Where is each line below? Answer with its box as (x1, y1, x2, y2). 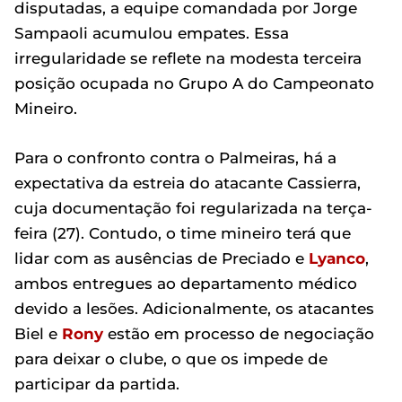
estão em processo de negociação (103, 325, 374, 344)
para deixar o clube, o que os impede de (14, 350, 328, 369)
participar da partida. (14, 375, 179, 394)
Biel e (14, 325, 62, 344)
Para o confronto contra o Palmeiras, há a (14, 149, 336, 168)
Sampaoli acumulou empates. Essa (14, 24, 289, 43)
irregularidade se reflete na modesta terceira (14, 49, 362, 68)
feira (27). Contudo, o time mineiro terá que (14, 224, 351, 243)
